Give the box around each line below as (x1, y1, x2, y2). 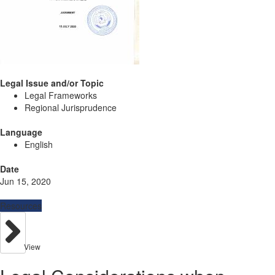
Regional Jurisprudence (25, 101, 117, 114)
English (25, 138, 53, 150)
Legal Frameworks (25, 89, 97, 101)
